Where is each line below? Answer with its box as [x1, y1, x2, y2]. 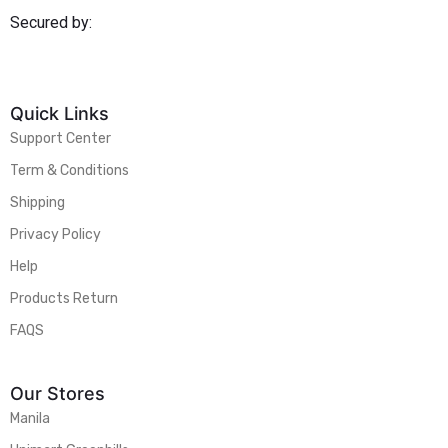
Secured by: [10, 13, 92, 33]
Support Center [10, 129, 111, 147]
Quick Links [10, 102, 109, 124]
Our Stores [10, 382, 105, 404]
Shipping [10, 193, 65, 211]
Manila [10, 409, 50, 427]
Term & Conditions [10, 161, 129, 179]
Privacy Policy [10, 225, 101, 243]
